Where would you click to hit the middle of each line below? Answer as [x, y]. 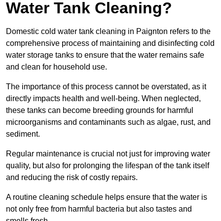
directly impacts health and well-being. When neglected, [103, 98]
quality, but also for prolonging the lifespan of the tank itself [108, 165]
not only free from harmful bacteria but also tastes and [99, 209]
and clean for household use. [56, 67]
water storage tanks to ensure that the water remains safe [105, 55]
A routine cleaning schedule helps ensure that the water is [107, 197]
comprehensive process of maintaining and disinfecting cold [110, 43]
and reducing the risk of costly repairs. [72, 177]
